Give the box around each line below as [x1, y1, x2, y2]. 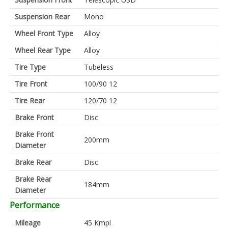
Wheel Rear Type [15, 45, 71, 55]
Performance [10, 199, 60, 211]
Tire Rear [15, 95, 45, 105]
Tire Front [15, 78, 47, 89]
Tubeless [84, 62, 113, 72]
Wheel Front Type [15, 28, 73, 38]
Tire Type [15, 62, 46, 72]
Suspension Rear [15, 11, 70, 21]
